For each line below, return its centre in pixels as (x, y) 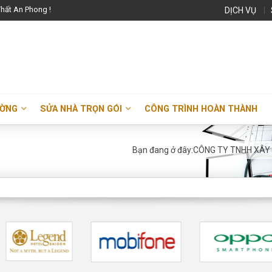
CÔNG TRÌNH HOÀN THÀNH (201, 109)
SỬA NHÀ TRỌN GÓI (81, 109)
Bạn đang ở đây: (163, 150)
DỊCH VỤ (240, 10)
